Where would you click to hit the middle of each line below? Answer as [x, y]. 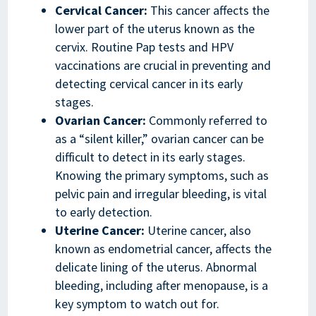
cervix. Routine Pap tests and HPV [144, 47]
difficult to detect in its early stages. [150, 157]
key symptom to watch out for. [137, 304]
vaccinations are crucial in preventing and [163, 65]
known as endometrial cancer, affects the [163, 249]
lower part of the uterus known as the [154, 29]
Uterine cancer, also [197, 230]
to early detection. [103, 212]
